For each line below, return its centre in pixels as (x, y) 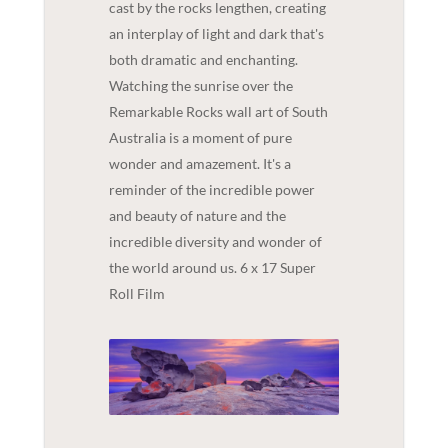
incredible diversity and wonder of (215, 241)
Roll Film (136, 293)
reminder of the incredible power (211, 189)
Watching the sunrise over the (200, 85)
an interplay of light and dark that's (216, 33)
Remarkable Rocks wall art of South (218, 111)
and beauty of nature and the (197, 215)
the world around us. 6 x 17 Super (212, 267)
